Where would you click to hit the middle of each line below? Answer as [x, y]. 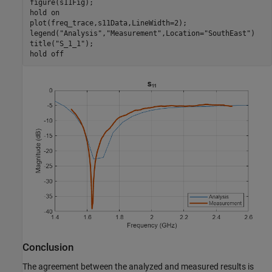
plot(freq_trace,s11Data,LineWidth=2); [108, 23]
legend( [44, 33]
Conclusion [48, 248]
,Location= [182, 33]
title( [42, 43]
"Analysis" [80, 33]
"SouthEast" [227, 33]
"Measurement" [134, 33]
